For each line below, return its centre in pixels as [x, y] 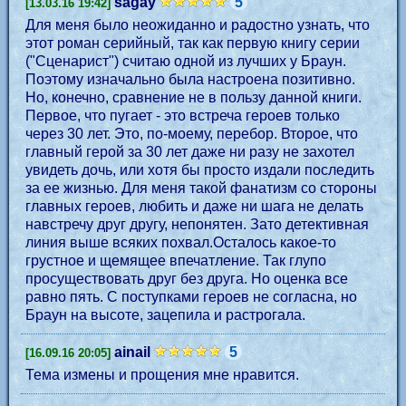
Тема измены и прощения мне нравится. [162, 375]
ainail [132, 352]
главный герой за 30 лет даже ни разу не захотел [190, 152]
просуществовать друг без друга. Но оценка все [187, 279]
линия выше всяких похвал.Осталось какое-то [181, 242]
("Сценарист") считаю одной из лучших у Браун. [186, 61]
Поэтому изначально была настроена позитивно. [190, 79]
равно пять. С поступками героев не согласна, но [191, 297]
